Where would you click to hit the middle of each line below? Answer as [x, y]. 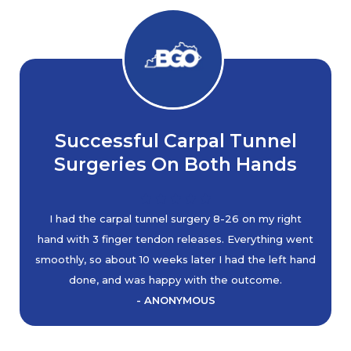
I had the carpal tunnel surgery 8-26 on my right [175, 219]
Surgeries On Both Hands [175, 164]
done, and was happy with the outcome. [175, 280]
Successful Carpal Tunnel [175, 141]
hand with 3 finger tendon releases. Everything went [175, 239]
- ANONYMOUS [175, 300]
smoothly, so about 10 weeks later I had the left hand [175, 259]
